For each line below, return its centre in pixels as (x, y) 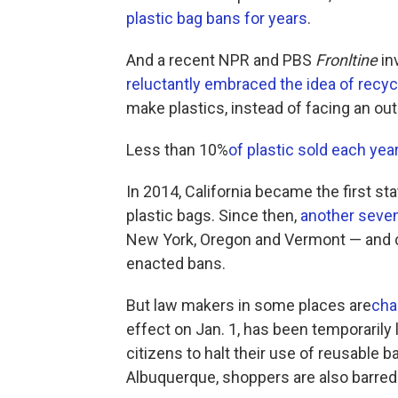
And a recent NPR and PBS (221, 60)
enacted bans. (176, 263)
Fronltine (346, 60)
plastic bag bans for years (217, 18)
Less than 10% (177, 150)
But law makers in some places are (249, 305)
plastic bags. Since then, (213, 215)
